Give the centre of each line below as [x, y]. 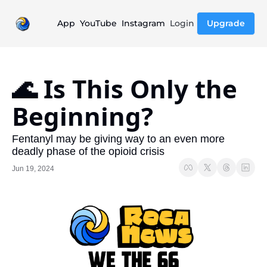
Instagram [143, 23]
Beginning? [83, 116]
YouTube [98, 23]
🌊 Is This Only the [125, 89]
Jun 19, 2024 [33, 168]
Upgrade [226, 23]
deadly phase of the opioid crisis [88, 151]
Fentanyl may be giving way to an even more [118, 139]
